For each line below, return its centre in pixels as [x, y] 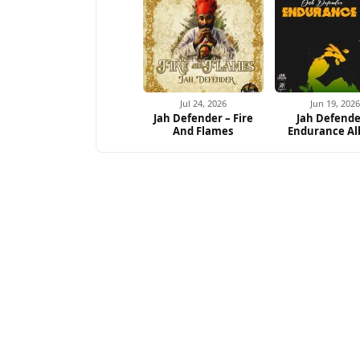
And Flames [203, 131]
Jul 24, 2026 [203, 104]
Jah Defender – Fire [203, 119]
